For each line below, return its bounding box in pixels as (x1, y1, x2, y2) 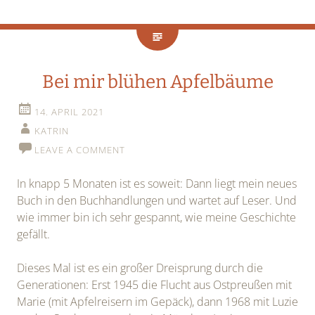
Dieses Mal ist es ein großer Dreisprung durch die (17, 260, 263, 276)
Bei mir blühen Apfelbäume (41, 71, 274, 94)
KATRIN (34, 124, 69, 138)
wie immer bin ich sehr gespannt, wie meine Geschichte (17, 210, 296, 226)
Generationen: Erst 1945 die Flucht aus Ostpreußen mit (17, 277, 292, 293)
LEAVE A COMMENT (34, 143, 125, 157)
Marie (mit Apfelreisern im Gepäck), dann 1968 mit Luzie (17, 294, 298, 310)
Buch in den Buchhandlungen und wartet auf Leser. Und (17, 193, 297, 209)
